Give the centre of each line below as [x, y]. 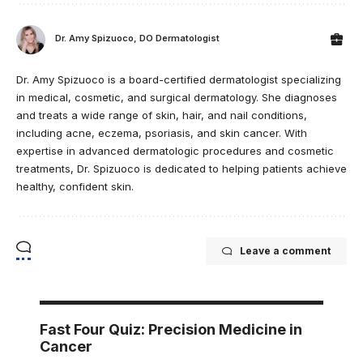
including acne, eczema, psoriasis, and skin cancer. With [162, 133]
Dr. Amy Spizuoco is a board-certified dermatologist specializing [179, 80]
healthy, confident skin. [75, 187]
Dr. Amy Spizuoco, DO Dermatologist [137, 38]
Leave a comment [285, 251]
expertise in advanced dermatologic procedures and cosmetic [175, 151]
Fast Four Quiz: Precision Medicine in [171, 330]
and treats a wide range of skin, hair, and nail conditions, [162, 115]
